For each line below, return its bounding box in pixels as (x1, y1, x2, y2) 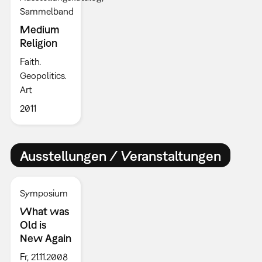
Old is (19, 219, 47, 232)
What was (19, 205, 70, 218)
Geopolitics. (19, 70, 66, 81)
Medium (19, 23, 60, 36)
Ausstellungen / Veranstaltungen (19, 147, 221, 164)
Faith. (19, 56, 41, 67)
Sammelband (19, 6, 74, 17)
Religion (19, 37, 57, 50)
